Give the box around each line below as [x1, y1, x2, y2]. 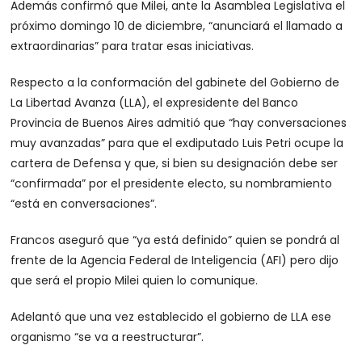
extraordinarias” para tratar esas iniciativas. [11, 38, 255, 54]
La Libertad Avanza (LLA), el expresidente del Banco [11, 95, 299, 111]
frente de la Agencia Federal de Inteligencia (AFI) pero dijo [11, 252, 339, 268]
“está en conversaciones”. [11, 196, 158, 212]
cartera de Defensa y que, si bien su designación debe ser [11, 155, 339, 171]
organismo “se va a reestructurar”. [11, 329, 204, 345]
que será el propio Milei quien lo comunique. [11, 272, 259, 288]
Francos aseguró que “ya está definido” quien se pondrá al [11, 232, 340, 248]
